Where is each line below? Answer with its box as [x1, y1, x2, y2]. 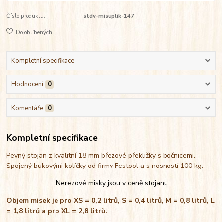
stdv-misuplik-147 [83, 12, 134, 20]
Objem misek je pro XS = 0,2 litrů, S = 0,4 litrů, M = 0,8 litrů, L [6, 196, 215, 206]
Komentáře [11, 103, 43, 112]
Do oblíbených [16, 28, 53, 36]
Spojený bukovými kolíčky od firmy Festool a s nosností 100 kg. [6, 161, 208, 171]
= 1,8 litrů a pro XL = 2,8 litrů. [6, 206, 110, 216]
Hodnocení [11, 80, 43, 89]
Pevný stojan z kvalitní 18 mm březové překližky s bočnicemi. [6, 151, 196, 161]
